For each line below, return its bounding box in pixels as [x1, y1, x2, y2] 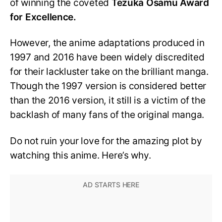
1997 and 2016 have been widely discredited [10, 52, 205, 63]
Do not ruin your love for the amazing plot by [10, 135, 202, 147]
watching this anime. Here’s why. [10, 150, 151, 162]
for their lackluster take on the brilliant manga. [10, 66, 209, 78]
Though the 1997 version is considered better [10, 80, 207, 92]
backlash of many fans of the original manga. [10, 109, 205, 121]
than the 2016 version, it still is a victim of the [10, 95, 206, 107]
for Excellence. [10, 11, 76, 23]
